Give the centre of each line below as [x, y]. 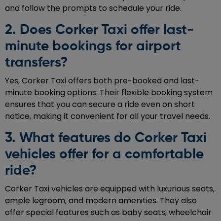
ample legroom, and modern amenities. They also [101, 200]
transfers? [36, 62]
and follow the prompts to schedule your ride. [93, 8]
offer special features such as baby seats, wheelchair [108, 212]
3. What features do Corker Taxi [106, 138]
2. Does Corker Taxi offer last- [99, 30]
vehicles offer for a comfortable [104, 154]
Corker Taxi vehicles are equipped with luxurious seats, [110, 188]
